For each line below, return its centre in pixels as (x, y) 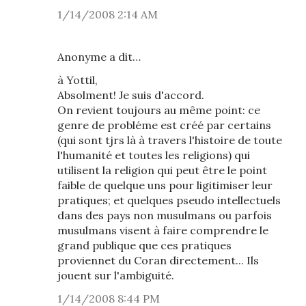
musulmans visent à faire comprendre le (163, 230)
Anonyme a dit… (99, 57)
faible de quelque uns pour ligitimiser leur (165, 185)
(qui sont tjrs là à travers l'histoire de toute (170, 140)
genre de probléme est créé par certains (164, 125)
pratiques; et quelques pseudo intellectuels (169, 200)
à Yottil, (78, 80)
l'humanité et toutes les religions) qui (154, 155)
